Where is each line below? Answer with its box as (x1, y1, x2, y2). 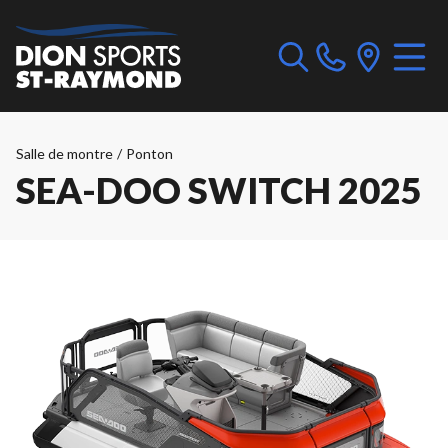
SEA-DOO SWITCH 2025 (16, 168, 422, 212)
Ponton (126, 145, 173, 162)
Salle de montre (16, 145, 113, 162)
